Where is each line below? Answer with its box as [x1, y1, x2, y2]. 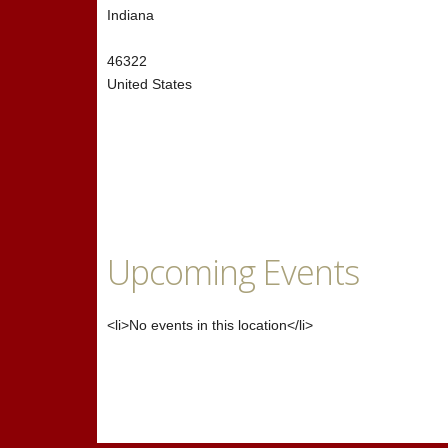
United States [107, 76, 192, 92]
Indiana [107, 7, 154, 23]
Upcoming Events [107, 249, 359, 295]
